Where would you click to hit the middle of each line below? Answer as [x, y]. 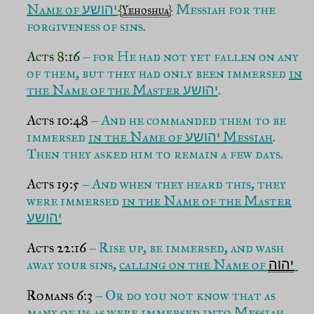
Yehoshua [145, 10]
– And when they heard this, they [183, 184]
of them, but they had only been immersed [158, 73]
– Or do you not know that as [184, 295]
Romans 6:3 [60, 295]
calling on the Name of [194, 265]
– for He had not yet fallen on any [189, 56]
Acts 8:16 [53, 56]
